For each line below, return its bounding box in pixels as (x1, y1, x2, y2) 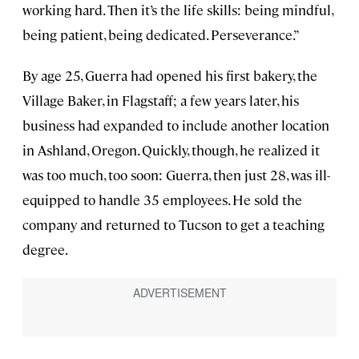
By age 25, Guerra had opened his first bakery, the (22, 66, 317, 84)
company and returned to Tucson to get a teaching (22, 215, 325, 233)
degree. (22, 240, 68, 258)
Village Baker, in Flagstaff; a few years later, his (22, 91, 299, 109)
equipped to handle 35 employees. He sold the (22, 190, 302, 208)
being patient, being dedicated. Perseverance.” (22, 25, 300, 43)
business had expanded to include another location (22, 115, 329, 134)
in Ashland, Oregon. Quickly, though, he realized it (22, 140, 320, 159)
